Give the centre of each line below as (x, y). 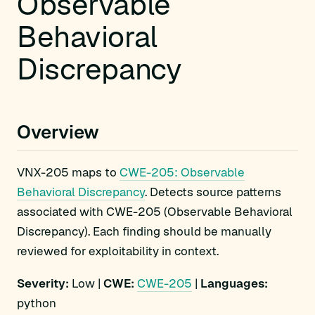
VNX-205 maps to (68, 172)
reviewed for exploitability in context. (118, 251)
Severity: (43, 283)
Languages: (234, 283)
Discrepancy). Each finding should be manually (144, 231)
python (37, 303)
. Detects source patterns (213, 192)
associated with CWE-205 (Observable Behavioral (155, 212)
